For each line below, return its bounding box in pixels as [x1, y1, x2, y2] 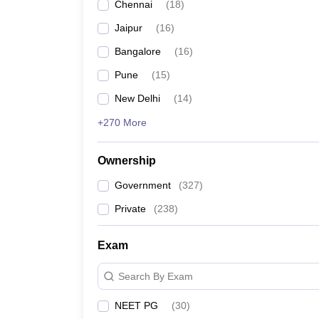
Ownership [98, 155, 156, 167]
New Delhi [115, 93, 160, 104]
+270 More [98, 117, 147, 128]
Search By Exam [118, 270, 193, 282]
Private [115, 203, 146, 214]
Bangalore [115, 46, 161, 57]
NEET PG [115, 300, 158, 311]
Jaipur [115, 22, 142, 33]
